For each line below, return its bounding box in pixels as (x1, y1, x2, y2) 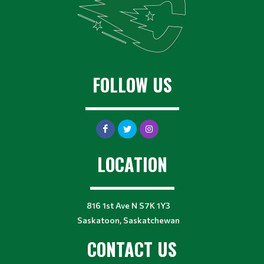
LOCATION (97, 151, 167, 178)
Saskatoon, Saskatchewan (77, 215, 180, 226)
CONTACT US (87, 236, 177, 263)
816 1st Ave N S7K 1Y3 (87, 200, 170, 211)
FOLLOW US (92, 71, 172, 98)
